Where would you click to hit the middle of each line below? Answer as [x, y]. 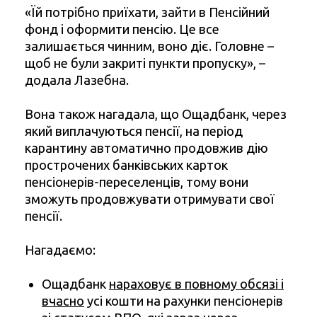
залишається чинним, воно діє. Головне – [149, 46]
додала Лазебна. [77, 80]
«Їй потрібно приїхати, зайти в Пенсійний [147, 12]
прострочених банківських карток [126, 165]
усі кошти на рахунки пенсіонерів [184, 301]
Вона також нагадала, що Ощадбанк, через [156, 114]
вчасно [63, 301]
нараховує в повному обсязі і [196, 284]
